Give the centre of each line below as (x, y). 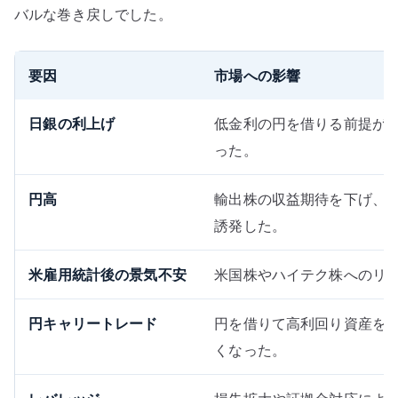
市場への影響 (258, 75)
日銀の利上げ (72, 123)
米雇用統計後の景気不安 (107, 274)
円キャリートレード (93, 323)
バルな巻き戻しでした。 (93, 15)
